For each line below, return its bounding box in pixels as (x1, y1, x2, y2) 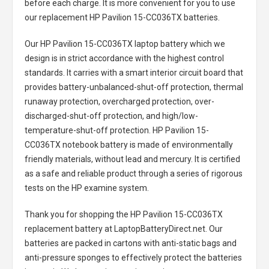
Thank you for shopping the (25, 209, 130, 219)
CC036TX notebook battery (25, 139, 128, 150)
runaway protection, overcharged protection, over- (25, 96, 214, 106)
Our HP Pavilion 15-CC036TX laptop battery (25, 38, 188, 49)
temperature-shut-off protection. (25, 125, 151, 135)
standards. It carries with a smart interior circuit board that (25, 67, 243, 77)
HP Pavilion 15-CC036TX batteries (89, 12, 218, 22)
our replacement (25, 12, 89, 22)
